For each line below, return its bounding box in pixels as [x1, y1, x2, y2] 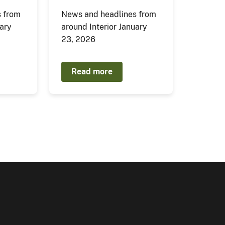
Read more [71, 67, 113, 77]
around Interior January [61, 22, 147, 32]
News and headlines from [61, 10, 156, 20]
